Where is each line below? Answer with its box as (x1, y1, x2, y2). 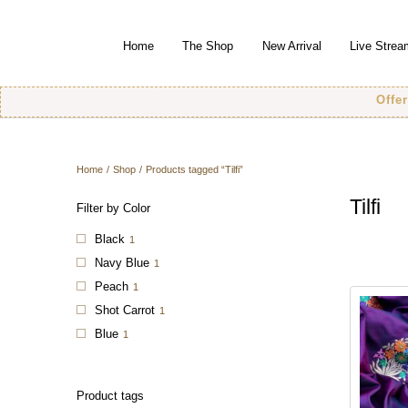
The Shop (182, 39, 234, 54)
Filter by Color (76, 201, 150, 216)
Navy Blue (95, 256, 149, 270)
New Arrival (261, 39, 321, 54)
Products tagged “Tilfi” (146, 164, 243, 176)
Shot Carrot (95, 303, 155, 318)
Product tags (76, 389, 144, 403)
